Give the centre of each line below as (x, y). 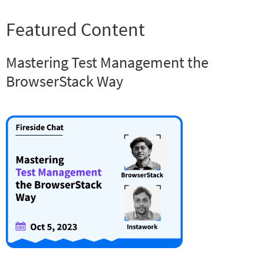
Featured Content (75, 29)
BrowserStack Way (65, 81)
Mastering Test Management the (107, 62)
